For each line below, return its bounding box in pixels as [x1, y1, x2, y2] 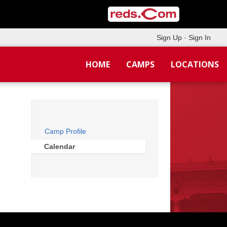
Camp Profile [45, 127, 86, 136]
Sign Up [157, 33, 182, 42]
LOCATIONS [171, 59, 219, 70]
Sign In [188, 33, 211, 42]
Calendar [44, 142, 75, 151]
